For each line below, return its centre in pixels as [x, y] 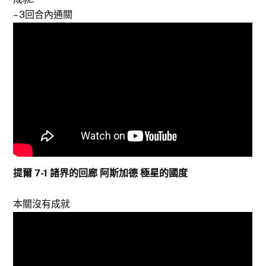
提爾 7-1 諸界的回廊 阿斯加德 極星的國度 [101, 173]
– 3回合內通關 [43, 14]
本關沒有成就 [42, 204]
